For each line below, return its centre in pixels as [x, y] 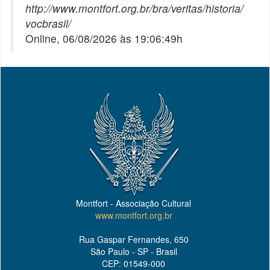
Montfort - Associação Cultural [133, 203]
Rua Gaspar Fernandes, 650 [133, 239]
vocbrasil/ [49, 23]
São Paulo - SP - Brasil [133, 251]
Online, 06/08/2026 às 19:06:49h [104, 38]
